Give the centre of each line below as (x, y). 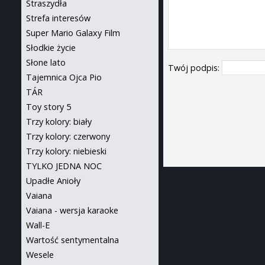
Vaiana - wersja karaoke (72, 210)
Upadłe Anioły (53, 181)
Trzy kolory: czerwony (68, 136)
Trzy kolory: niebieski (66, 151)
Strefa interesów (58, 18)
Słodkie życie (51, 48)
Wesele (40, 255)
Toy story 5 (49, 107)
